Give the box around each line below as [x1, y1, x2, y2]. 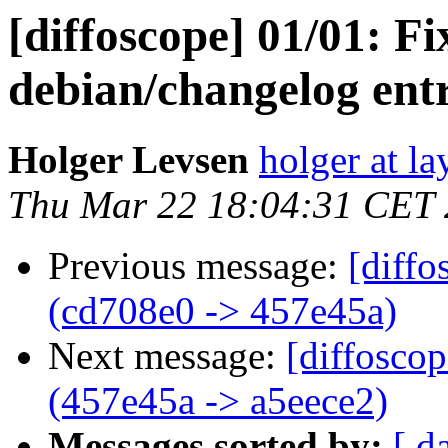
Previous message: [48, 244, 348, 288]
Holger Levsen [8, 138, 249, 182]
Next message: [48, 334, 286, 378]
